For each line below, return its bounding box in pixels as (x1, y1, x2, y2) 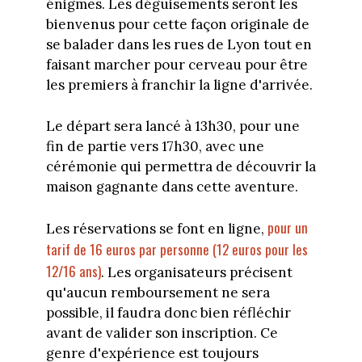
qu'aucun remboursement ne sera (45, 284, 270, 302)
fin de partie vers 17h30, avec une (45, 137, 264, 155)
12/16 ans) (45, 261, 101, 282)
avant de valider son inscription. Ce (45, 324, 278, 343)
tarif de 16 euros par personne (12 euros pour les (45, 239, 308, 260)
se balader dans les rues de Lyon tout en (45, 36, 312, 54)
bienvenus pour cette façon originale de (45, 15, 309, 34)
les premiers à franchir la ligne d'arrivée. (45, 76, 313, 95)
